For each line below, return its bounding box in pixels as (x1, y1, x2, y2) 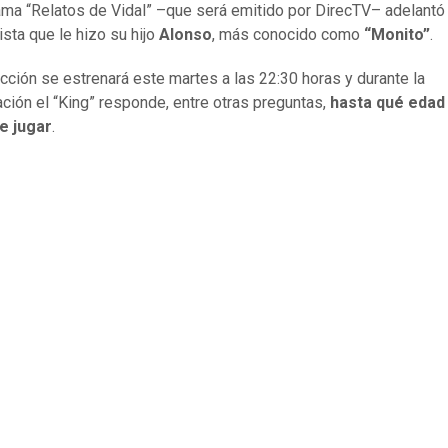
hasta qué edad (330, 93, 445, 113)
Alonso (159, 25, 212, 45)
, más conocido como (212, 25, 364, 45)
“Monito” (364, 25, 430, 45)
